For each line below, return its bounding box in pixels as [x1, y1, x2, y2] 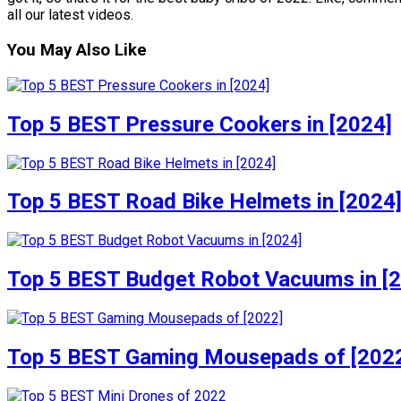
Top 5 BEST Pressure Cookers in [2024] [7, 111, 392, 137]
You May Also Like [7, 40, 147, 61]
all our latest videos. [7, 6, 133, 24]
